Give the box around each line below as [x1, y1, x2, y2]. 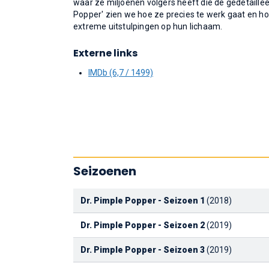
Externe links [73, 46, 138, 60]
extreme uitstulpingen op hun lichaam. [73, 22, 223, 31]
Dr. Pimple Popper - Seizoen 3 [80, 245, 205, 255]
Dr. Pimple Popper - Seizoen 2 [80, 220, 205, 230]
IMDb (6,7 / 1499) [88, 68, 153, 77]
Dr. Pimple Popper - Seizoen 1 [80, 196, 205, 205]
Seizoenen [73, 163, 136, 180]
